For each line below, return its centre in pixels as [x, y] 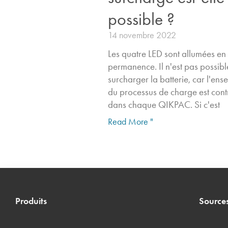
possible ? [141, 19]
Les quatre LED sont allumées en [167, 53]
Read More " [130, 121]
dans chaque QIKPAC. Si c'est [164, 104]
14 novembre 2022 [142, 35]
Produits [31, 201]
